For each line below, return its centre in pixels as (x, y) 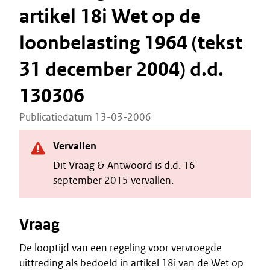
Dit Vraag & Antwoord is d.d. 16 (124, 165)
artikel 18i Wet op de (110, 17)
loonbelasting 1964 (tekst (131, 43)
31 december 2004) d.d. (121, 70)
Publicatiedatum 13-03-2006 (85, 117)
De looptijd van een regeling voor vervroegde (121, 248)
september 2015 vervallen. (113, 180)
